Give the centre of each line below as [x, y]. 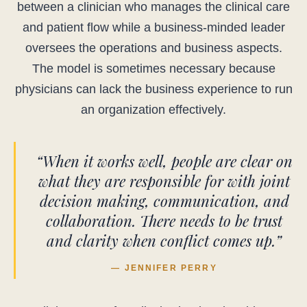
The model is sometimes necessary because [153, 69]
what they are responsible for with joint [164, 181]
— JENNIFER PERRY [164, 268]
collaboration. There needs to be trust [164, 221]
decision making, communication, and [164, 201]
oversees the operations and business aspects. [153, 48]
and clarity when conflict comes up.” [164, 241]
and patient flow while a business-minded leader [153, 28]
